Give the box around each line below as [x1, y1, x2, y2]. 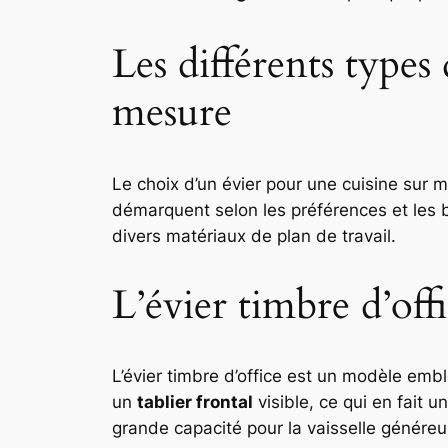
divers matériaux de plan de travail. [112, 225, 396, 246]
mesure [112, 85, 232, 141]
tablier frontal [137, 391, 253, 412]
